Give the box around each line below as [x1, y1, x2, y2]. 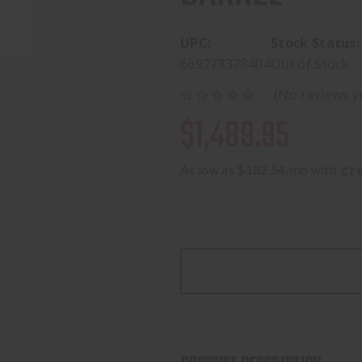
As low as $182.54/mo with [180, 162, 339, 177]
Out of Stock [270, 55, 349, 73]
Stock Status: [270, 34, 360, 52]
